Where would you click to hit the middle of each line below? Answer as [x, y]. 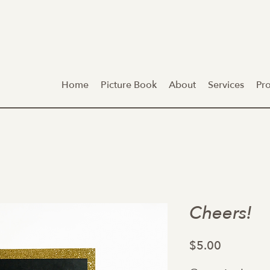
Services [226, 85]
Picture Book [129, 85]
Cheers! [221, 213]
